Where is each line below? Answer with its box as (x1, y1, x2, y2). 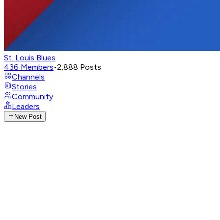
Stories (12, 82, 37, 91)
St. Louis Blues (4, 53, 55, 62)
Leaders (12, 102, 40, 111)
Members (21, 62, 54, 72)
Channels (12, 72, 45, 82)
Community (12, 92, 53, 101)
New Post (14, 113, 42, 121)
